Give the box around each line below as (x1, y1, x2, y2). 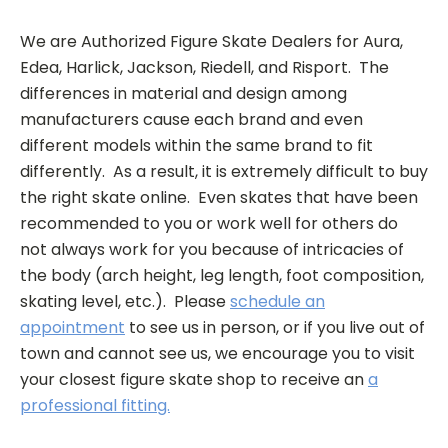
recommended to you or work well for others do (20, 211, 398, 235)
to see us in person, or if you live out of (125, 315, 425, 339)
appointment (20, 315, 125, 339)
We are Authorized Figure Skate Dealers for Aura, (20, 29, 403, 53)
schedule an (230, 289, 325, 313)
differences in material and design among (20, 81, 347, 105)
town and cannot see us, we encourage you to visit (20, 341, 415, 365)
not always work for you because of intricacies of (20, 237, 404, 261)
